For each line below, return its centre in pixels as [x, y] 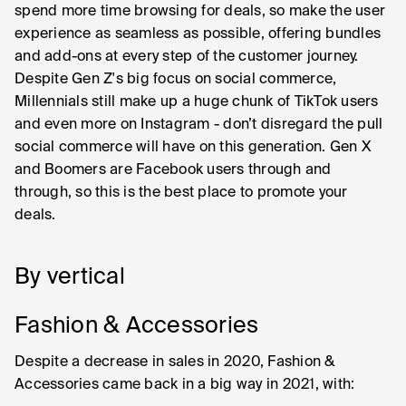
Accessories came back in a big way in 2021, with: [185, 385]
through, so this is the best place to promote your [181, 193]
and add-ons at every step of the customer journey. [187, 57]
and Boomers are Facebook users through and [173, 170]
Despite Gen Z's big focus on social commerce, [176, 80]
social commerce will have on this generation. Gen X [193, 148]
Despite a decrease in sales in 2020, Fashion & [175, 362]
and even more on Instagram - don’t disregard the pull [199, 125]
